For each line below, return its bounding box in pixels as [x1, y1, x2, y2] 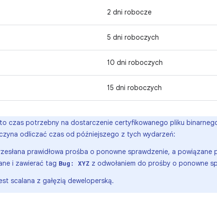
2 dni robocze [107, 8, 152, 16]
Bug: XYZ [59, 159, 90, 167]
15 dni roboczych [107, 83, 162, 92]
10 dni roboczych [107, 58, 163, 67]
